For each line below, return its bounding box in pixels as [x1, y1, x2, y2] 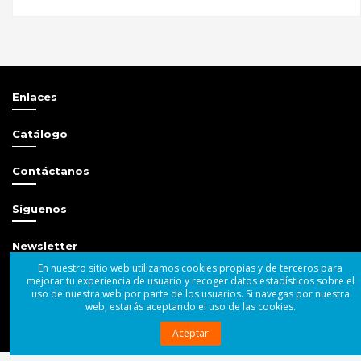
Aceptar [172, 326, 209, 340]
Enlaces [12, 89, 57, 103]
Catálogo [12, 127, 68, 141]
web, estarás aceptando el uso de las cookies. [85, 300, 296, 314]
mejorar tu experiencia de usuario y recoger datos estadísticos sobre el [26, 274, 355, 288]
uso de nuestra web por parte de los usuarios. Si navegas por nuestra [31, 287, 350, 301]
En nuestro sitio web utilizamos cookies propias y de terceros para [38, 261, 342, 276]
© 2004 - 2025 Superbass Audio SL [102, 326, 259, 341]
